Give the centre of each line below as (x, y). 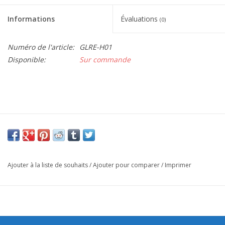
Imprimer (178, 165)
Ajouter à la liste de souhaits (48, 165)
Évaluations (140, 19)
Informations (31, 19)
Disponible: (27, 59)
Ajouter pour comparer (127, 165)
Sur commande (105, 59)
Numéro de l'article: (41, 47)
